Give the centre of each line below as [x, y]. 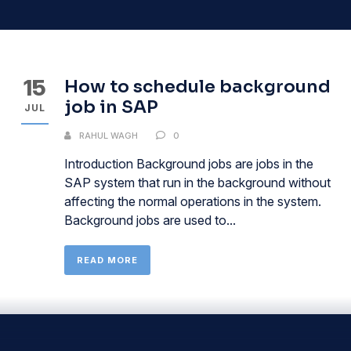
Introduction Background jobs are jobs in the [189, 164]
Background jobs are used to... [150, 220]
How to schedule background [197, 87]
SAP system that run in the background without [197, 183]
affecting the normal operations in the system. [193, 201]
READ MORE [107, 260]
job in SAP [111, 107]
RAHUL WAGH [109, 136]
